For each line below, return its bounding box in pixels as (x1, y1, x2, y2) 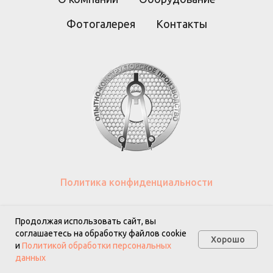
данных (15, 253, 46, 263)
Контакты (155, 18, 207, 30)
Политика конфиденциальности (60, 177, 213, 188)
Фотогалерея (66, 18, 135, 30)
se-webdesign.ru (141, 207, 204, 217)
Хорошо (211, 234, 245, 244)
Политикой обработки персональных (22, 241, 171, 250)
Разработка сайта (69, 207, 139, 217)
